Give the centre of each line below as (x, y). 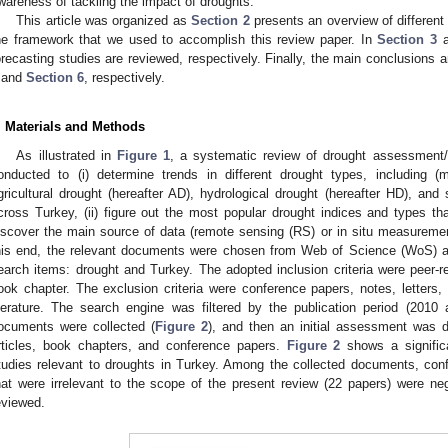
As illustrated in (66, 155)
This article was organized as (104, 20)
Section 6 (55, 77)
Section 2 (220, 20)
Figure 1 (143, 155)
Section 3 (407, 39)
